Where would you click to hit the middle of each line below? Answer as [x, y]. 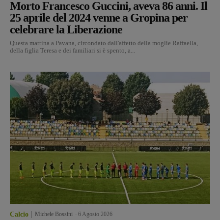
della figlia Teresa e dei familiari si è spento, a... [72, 50]
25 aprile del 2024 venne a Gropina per [99, 17]
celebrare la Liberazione [66, 29]
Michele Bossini [54, 214]
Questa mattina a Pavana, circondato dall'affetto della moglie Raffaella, [104, 43]
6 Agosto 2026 [95, 214]
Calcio [19, 214]
